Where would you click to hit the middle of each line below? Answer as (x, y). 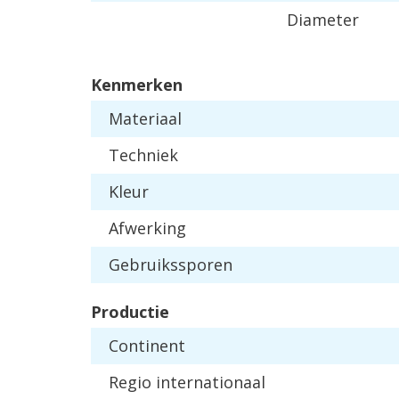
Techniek (143, 155)
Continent (147, 346)
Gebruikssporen (171, 265)
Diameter (323, 20)
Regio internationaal (187, 382)
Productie (130, 312)
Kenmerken (137, 85)
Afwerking (147, 228)
